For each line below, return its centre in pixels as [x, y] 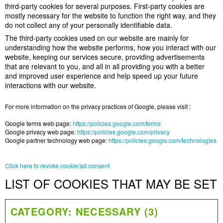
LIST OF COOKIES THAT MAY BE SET [111, 183]
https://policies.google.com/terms [117, 123]
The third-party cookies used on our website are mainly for [97, 38]
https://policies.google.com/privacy [123, 132]
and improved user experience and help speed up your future [102, 76]
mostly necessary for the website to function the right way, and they [111, 15]
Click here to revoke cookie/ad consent [57, 166]
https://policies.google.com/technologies [163, 140]
